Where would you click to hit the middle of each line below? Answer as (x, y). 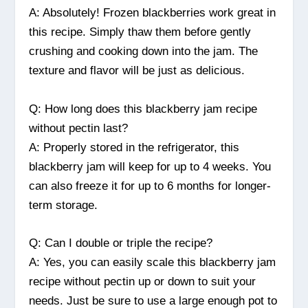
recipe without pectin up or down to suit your (143, 281)
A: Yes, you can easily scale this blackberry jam (153, 262)
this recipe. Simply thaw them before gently (140, 32)
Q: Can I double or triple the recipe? (121, 243)
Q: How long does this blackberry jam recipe (143, 109)
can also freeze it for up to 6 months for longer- (150, 186)
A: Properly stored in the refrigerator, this (134, 147)
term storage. (64, 205)
